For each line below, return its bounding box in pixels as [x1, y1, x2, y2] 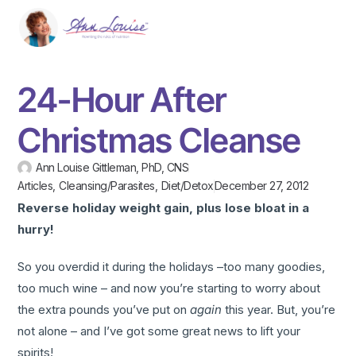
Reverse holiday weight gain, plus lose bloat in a [17, 200, 310, 216]
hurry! [17, 222, 55, 238]
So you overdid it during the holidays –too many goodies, [17, 259, 326, 275]
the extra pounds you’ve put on [17, 302, 191, 318]
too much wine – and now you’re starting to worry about [17, 281, 321, 296]
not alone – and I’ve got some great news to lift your [17, 323, 301, 339]
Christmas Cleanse [17, 120, 301, 161]
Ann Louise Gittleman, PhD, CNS [36, 161, 189, 175]
